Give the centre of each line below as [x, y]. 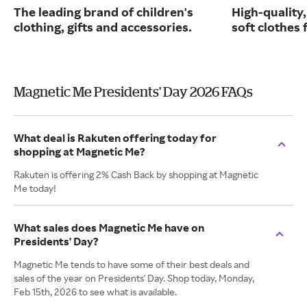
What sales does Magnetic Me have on [109, 228]
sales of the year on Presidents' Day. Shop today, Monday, [134, 278]
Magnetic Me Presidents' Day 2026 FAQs [133, 92]
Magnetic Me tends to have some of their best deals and [132, 265]
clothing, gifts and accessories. [103, 27]
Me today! [35, 188]
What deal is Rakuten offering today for [115, 138]
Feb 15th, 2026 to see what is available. [95, 292]
